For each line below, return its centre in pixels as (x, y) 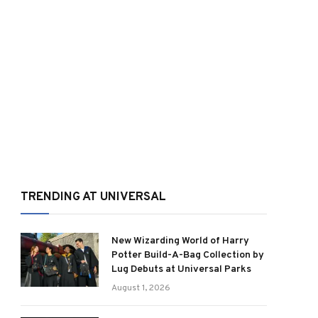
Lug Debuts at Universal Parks (181, 269)
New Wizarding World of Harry (180, 241)
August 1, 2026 (141, 288)
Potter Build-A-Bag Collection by (188, 255)
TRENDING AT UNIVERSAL (93, 197)
